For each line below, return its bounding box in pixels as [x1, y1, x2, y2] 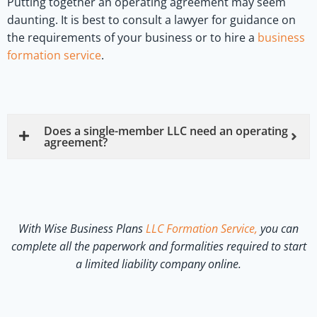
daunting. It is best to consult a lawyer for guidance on [7, 11, 296, 28]
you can [258, 220, 299, 236]
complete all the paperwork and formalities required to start [11, 238, 306, 254]
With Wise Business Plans [18, 220, 146, 236]
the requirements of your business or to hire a [7, 29, 258, 45]
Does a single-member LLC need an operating [44, 122, 288, 139]
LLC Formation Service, [146, 220, 258, 236]
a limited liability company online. [76, 255, 241, 272]
